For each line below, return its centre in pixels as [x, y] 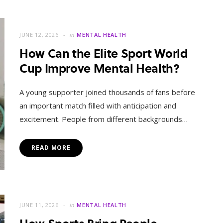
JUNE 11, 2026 [39, 205]
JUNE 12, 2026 [39, 35]
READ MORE [51, 148]
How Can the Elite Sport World [104, 53]
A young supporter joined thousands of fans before [107, 92]
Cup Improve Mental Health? [100, 68]
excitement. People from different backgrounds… [104, 119]
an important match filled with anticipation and [98, 106]
